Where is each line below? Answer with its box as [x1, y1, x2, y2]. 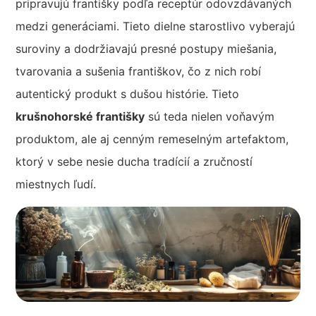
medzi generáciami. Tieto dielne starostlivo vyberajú [16, 18, 296, 33]
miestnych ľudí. [16, 176, 97, 191]
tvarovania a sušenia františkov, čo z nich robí [16, 63, 262, 78]
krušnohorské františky [16, 109, 145, 123]
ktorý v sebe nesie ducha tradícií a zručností [16, 154, 253, 169]
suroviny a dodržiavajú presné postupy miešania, [16, 41, 277, 56]
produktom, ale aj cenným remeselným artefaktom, [16, 131, 289, 146]
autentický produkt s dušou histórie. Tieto [16, 86, 240, 101]
